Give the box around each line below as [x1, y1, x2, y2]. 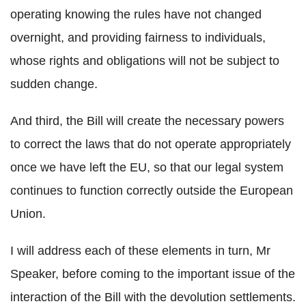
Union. [10, 207, 46, 221]
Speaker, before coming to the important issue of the [10, 267, 295, 281]
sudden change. [10, 77, 98, 92]
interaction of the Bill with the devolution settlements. [10, 290, 296, 305]
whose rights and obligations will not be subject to [10, 54, 279, 68]
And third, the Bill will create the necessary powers [10, 114, 284, 128]
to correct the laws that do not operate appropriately [10, 137, 291, 152]
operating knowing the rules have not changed [10, 8, 262, 22]
